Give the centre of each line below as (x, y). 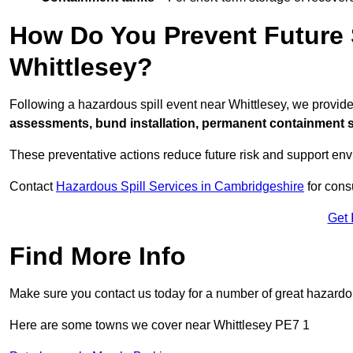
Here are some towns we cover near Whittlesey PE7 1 (160, 325)
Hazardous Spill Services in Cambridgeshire (180, 187)
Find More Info (98, 256)
